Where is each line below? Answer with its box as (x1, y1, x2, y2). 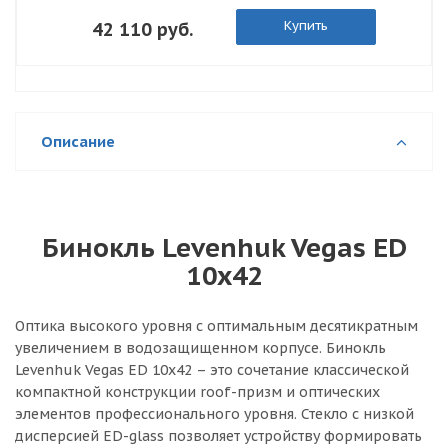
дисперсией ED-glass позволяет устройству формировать (15, 426, 422, 445)
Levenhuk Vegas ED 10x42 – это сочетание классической (15, 360, 409, 379)
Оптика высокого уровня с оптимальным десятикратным (15, 316, 418, 335)
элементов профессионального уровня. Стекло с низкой (15, 404, 414, 423)
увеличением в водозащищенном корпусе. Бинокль (15, 338, 386, 357)
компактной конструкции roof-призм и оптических (15, 382, 380, 401)
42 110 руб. (91, 18, 193, 42)
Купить (284, 16, 328, 34)
